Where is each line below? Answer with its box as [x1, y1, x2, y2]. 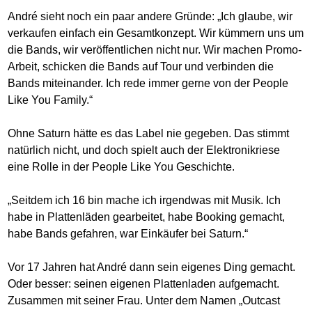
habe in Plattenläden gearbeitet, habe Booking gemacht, [8, 211, 286, 224]
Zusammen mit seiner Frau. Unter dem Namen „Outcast [8, 295, 281, 307]
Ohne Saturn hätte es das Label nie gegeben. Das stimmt [8, 127, 290, 140]
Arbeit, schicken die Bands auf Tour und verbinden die [8, 61, 274, 73]
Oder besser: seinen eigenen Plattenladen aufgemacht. [8, 278, 280, 290]
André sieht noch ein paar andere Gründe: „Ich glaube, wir [8, 10, 293, 23]
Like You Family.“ [8, 94, 93, 107]
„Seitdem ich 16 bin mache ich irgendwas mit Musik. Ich [8, 194, 281, 207]
